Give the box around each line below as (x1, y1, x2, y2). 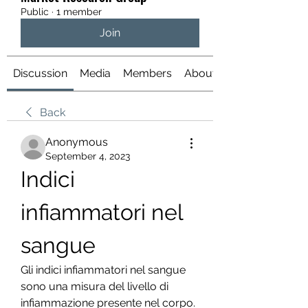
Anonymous (45, 135, 108, 148)
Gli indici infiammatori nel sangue (21, 263, 186, 276)
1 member (56, 6, 102, 17)
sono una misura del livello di (21, 280, 168, 293)
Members (123, 67, 172, 80)
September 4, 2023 (45, 151, 130, 162)
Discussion (13, 67, 67, 80)
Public (21, 6, 49, 17)
